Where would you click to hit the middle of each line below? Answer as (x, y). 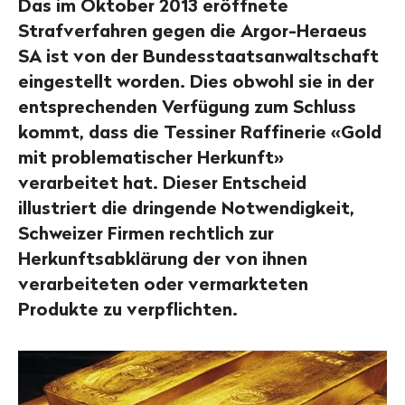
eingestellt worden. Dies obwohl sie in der (196, 81)
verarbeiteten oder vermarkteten (163, 284)
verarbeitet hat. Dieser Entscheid (162, 183)
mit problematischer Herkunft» (151, 157)
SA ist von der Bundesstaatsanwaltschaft (198, 56)
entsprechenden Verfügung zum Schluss (187, 107)
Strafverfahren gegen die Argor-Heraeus (193, 31)
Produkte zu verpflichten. (128, 309)
